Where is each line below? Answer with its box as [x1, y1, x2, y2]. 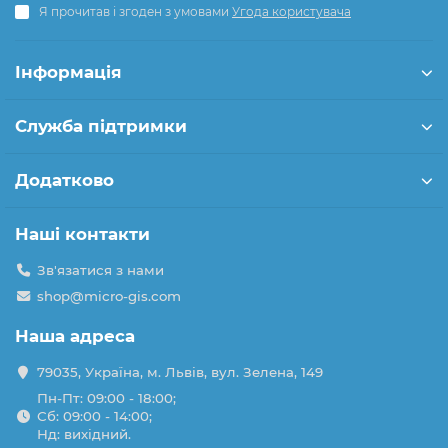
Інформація [15, 62, 122, 82]
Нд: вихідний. [36, 426, 131, 442]
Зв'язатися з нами [36, 262, 164, 278]
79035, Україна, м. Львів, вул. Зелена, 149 [36, 364, 323, 380]
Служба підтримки [15, 116, 187, 136]
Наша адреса [15, 326, 135, 346]
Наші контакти [15, 224, 150, 244]
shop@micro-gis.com [36, 288, 181, 304]
